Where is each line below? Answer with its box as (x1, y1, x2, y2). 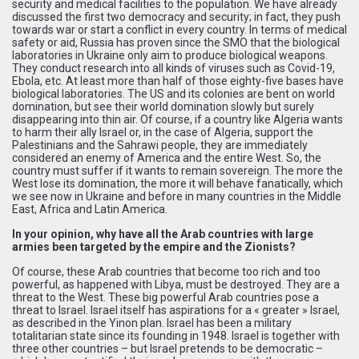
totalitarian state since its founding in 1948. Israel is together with (12, 329, 340, 342)
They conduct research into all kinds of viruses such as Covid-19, (12, 61, 335, 75)
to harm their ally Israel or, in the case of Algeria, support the (12, 125, 313, 139)
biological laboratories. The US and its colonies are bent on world (12, 87, 335, 100)
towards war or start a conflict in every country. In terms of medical (12, 22, 347, 36)
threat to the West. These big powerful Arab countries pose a (12, 290, 319, 304)
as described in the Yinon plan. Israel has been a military (12, 316, 292, 329)
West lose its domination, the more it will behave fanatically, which (12, 176, 343, 190)
